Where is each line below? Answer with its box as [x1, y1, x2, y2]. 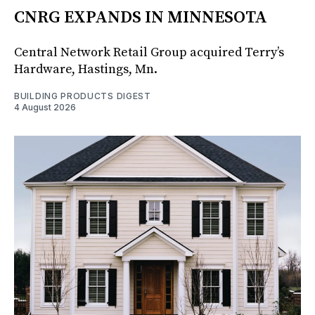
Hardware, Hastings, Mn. [14, 60, 157, 77]
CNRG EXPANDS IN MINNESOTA [14, 6, 267, 28]
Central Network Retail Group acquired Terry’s [14, 44, 284, 60]
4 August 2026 [14, 101, 76, 112]
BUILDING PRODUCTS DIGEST [14, 90, 151, 101]
